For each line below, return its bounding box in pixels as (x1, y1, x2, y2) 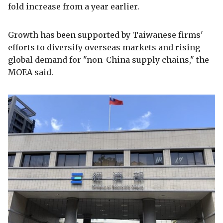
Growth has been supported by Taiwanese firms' (8, 29, 203, 40)
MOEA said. (8, 67, 53, 77)
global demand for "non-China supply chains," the (8, 54, 209, 65)
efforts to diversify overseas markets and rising (8, 42, 200, 52)
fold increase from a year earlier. (8, 1, 139, 11)
